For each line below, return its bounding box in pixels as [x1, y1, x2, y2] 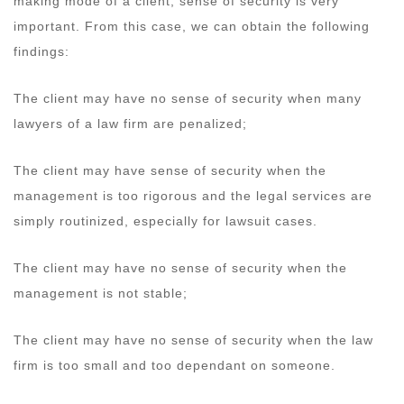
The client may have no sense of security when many [14, 90, 362, 106]
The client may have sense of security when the [14, 162, 326, 178]
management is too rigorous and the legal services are [14, 188, 372, 203]
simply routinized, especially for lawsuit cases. [14, 213, 322, 228]
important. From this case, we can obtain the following [14, 18, 370, 33]
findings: [14, 43, 74, 59]
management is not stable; [14, 285, 192, 300]
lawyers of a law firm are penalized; [14, 115, 252, 131]
